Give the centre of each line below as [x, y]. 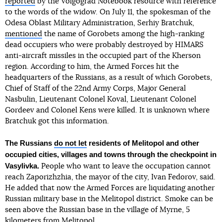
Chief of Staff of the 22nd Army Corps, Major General [95, 88]
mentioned [24, 34]
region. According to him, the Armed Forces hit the [92, 67]
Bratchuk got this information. [57, 121]
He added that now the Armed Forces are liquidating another [110, 188]
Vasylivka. [22, 166]
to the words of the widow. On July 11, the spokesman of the [108, 12]
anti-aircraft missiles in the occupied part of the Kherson [103, 56]
